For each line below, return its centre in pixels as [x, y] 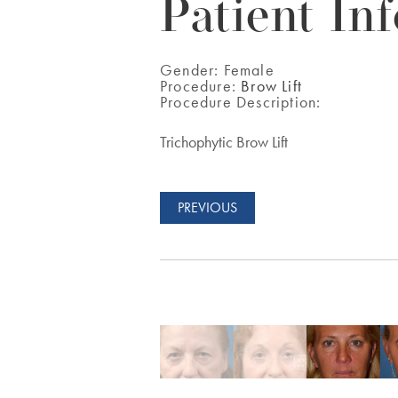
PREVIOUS [207, 207]
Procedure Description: [241, 102]
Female [249, 70]
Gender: [192, 70]
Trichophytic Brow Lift [224, 142]
